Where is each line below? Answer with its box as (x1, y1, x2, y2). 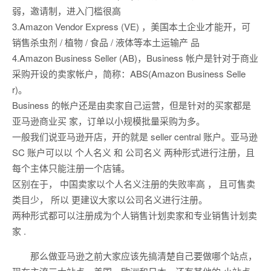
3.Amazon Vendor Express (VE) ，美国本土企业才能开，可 (12, 20, 250, 33)
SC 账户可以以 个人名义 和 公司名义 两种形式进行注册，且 (12, 146, 255, 159)
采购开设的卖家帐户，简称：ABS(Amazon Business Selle (12, 67, 246, 80)
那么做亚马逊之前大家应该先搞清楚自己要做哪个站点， (30, 249, 257, 263)
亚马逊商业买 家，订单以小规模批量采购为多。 (12, 114, 205, 128)
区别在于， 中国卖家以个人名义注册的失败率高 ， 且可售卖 (12, 177, 255, 191)
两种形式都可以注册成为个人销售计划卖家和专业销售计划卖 (12, 209, 257, 222)
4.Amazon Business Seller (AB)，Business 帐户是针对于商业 (12, 51, 258, 65)
